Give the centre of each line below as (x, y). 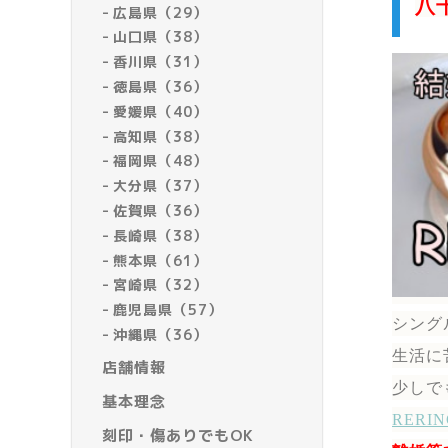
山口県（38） (161, 37)
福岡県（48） (161, 161)
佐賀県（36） (161, 211)
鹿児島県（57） (168, 310)
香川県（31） (161, 62)
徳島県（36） (161, 87)
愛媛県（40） (161, 111)
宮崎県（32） (161, 285)
